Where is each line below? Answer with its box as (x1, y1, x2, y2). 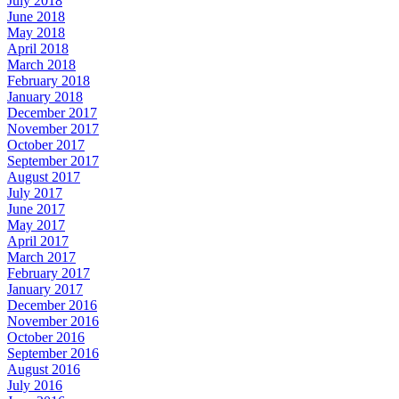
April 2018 (7, 41, 69, 56)
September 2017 (7, 153, 99, 168)
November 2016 (7, 313, 99, 329)
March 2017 (7, 249, 76, 265)
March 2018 (7, 57, 76, 72)
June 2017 (7, 201, 65, 216)
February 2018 (7, 73, 90, 88)
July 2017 (7, 185, 62, 200)
